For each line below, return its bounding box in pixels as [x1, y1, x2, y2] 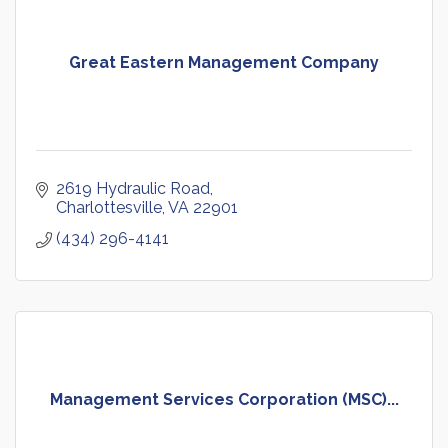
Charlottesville [56, 198, 162, 218]
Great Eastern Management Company [69, 53, 379, 73]
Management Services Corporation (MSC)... [49, 390, 399, 410]
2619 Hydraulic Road [56, 179, 210, 199]
